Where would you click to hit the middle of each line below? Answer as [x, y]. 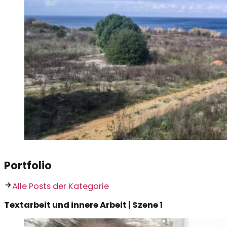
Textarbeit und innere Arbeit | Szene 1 [83, 205]
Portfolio [28, 165]
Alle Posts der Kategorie [61, 186]
